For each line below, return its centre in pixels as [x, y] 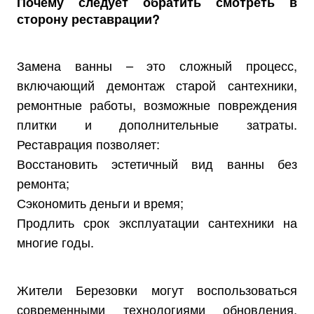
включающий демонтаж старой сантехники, [157, 85]
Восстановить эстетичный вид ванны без [157, 163]
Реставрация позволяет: [88, 144]
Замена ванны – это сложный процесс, [157, 65]
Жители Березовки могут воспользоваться [157, 289]
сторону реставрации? [88, 19]
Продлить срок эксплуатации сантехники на [157, 222]
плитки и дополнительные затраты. [157, 124]
